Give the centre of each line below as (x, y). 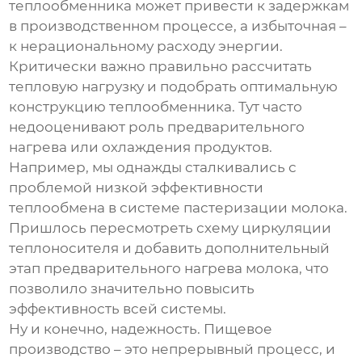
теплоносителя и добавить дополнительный (170, 248)
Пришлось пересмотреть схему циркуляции (170, 228)
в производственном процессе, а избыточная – (178, 26)
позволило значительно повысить (132, 289)
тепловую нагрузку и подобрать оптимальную (174, 87)
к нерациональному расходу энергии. (146, 46)
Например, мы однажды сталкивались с (153, 168)
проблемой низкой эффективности (137, 188)
